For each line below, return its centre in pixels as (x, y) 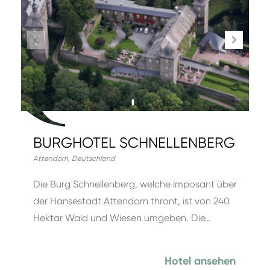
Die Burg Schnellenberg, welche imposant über (135, 184)
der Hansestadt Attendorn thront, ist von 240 (131, 201)
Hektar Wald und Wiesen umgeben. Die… (122, 218)
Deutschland (93, 159)
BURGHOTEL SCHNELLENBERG (134, 143)
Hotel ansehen (200, 261)
